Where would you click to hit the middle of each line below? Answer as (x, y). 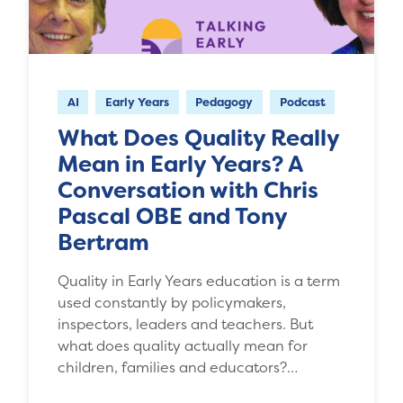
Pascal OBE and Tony (172, 216)
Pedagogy (224, 102)
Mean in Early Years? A (180, 164)
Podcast (302, 102)
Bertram (103, 242)
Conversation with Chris (188, 190)
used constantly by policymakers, (172, 302)
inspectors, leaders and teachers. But (185, 323)
